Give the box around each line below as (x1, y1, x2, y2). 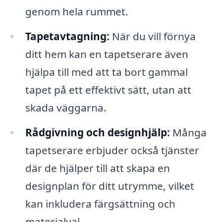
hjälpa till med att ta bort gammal (25, 64, 188, 79)
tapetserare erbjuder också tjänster (25, 143, 199, 157)
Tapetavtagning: (25, 29, 110, 43)
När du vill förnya (109, 29, 196, 43)
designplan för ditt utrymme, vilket (25, 178, 194, 193)
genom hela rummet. (25, 4, 128, 19)
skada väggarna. (25, 100, 107, 114)
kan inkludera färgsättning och (25, 196, 175, 211)
